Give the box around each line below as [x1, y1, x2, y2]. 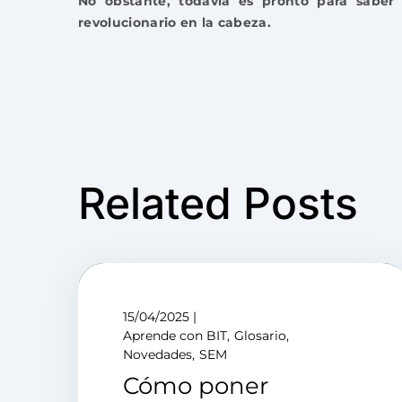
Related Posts [78, 177, 358, 230]
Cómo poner [123, 371, 268, 400]
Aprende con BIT [123, 328, 227, 344]
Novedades [123, 346, 192, 363]
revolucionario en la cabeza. [78, 14, 271, 31]
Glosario [234, 328, 286, 344]
